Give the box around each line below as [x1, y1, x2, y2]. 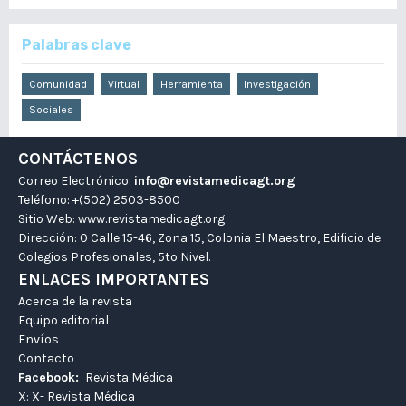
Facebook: [18, 370, 82, 385]
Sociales [29, 103, 73, 116]
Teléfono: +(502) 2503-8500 [18, 192, 180, 208]
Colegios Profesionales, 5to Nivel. [18, 249, 210, 265]
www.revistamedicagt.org [78, 211, 225, 227]
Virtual [108, 78, 140, 91]
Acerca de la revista [18, 294, 132, 309]
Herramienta [160, 78, 223, 91]
